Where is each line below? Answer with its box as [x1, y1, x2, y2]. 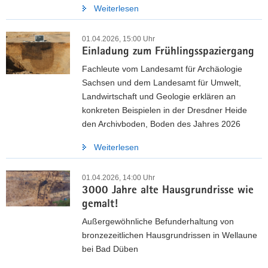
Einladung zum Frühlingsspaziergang [82, 46, 254, 58]
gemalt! [82, 199, 118, 211]
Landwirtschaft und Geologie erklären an [82, 91, 236, 101]
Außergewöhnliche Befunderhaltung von [82, 216, 234, 226]
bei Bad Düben [82, 243, 138, 254]
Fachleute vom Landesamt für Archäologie [82, 63, 242, 74]
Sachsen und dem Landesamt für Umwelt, [82, 77, 241, 87]
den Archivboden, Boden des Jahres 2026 [82, 118, 240, 129]
